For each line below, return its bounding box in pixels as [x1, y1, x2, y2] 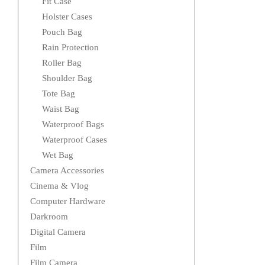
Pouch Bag [42, 27, 82, 37]
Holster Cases [42, 12, 92, 22]
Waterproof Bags [42, 119, 104, 130]
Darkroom [30, 212, 68, 222]
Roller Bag [42, 58, 82, 68]
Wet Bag [42, 150, 73, 160]
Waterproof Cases [42, 135, 107, 145]
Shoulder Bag [42, 73, 92, 83]
